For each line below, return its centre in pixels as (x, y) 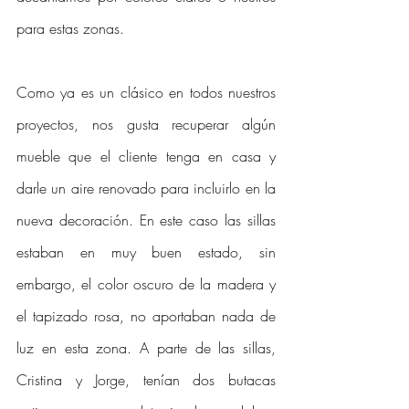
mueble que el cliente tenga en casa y (146, 156)
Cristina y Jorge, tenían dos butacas (146, 380)
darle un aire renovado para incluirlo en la (146, 188)
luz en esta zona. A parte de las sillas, (146, 348)
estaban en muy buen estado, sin (146, 252)
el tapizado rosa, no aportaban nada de (146, 316)
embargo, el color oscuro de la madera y (146, 284)
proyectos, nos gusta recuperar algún (146, 124)
